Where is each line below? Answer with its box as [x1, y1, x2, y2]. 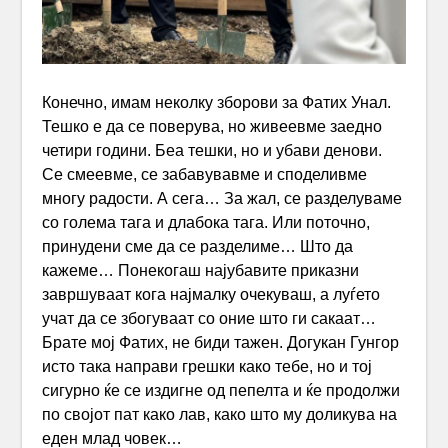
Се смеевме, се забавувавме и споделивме [42, 165, 368, 183]
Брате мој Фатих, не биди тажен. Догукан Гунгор [42, 333, 400, 351]
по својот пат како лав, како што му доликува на [42, 405, 398, 423]
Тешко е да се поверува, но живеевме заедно [42, 117, 383, 135]
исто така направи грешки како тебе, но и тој [42, 357, 373, 375]
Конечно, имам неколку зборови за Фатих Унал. [42, 93, 392, 111]
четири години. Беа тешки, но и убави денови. [42, 141, 383, 159]
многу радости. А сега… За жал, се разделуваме [42, 189, 403, 207]
